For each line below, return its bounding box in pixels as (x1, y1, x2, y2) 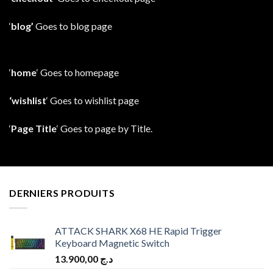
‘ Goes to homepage (37, 66, 119, 79)
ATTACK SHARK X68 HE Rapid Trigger (55, 224, 222, 236)
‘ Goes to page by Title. (57, 122, 152, 134)
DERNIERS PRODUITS (9, 187, 115, 199)
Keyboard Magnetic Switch (55, 236, 169, 249)
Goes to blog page (34, 20, 112, 32)
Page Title (11, 122, 57, 134)
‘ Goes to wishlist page (46, 94, 139, 106)
